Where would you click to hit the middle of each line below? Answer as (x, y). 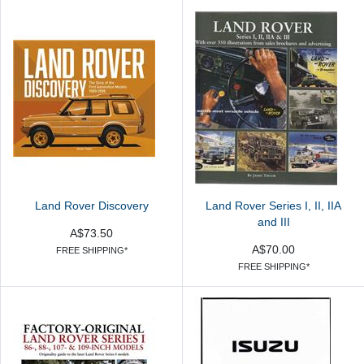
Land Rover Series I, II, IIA (273, 206)
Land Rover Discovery (91, 206)
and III (273, 223)
